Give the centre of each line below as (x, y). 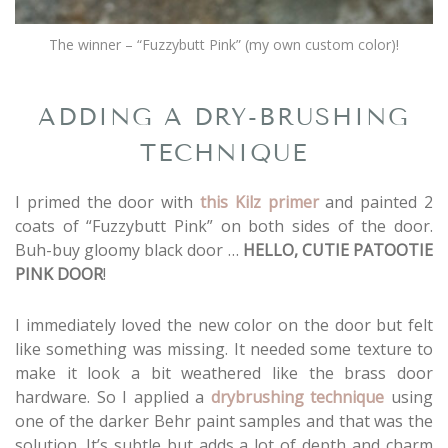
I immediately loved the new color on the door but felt (224, 324)
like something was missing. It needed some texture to (224, 348)
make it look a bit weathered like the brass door (224, 372)
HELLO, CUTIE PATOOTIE (338, 250)
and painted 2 (376, 202)
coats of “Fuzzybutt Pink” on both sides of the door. (224, 226)
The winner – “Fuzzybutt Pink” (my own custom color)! (224, 44)
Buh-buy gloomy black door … (129, 250)
